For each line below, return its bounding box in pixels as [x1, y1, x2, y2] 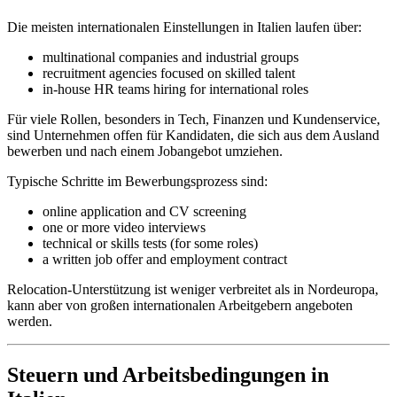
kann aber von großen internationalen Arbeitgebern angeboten [7, 297, 353, 313]
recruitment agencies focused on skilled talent [43, 65, 295, 81]
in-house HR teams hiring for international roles [43, 81, 308, 97]
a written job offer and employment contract [43, 251, 287, 267]
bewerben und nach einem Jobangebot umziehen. [7, 143, 283, 159]
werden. [7, 313, 52, 329]
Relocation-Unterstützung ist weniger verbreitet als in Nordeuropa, [7, 281, 378, 297]
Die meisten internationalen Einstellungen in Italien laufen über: [7, 19, 362, 35]
